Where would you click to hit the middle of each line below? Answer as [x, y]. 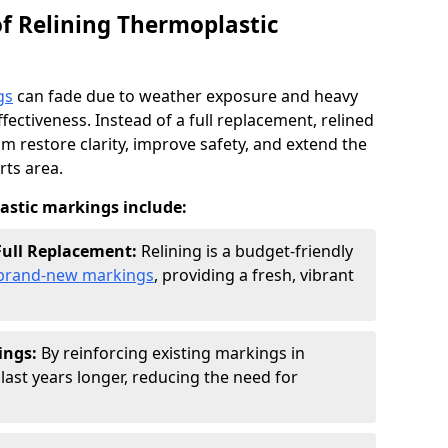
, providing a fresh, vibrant [254, 275]
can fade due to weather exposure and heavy [185, 96]
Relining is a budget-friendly [247, 251]
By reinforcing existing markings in [173, 353]
